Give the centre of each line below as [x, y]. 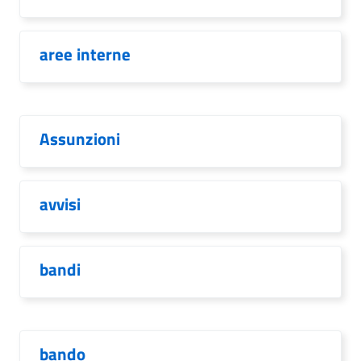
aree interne [85, 54]
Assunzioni [80, 139]
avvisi [60, 204]
